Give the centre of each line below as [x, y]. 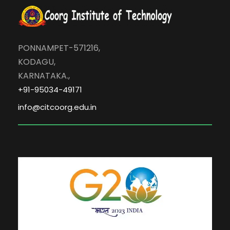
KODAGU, [37, 62]
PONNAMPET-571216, [59, 48]
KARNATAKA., [44, 76]
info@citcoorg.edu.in [57, 107]
